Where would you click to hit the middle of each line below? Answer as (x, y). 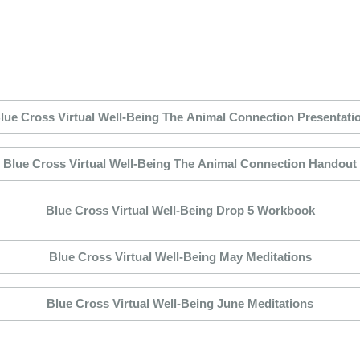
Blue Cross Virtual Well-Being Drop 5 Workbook (180, 211)
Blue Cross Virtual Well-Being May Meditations (180, 257)
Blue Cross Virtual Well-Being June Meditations (180, 304)
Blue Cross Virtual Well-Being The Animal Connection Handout (180, 164)
